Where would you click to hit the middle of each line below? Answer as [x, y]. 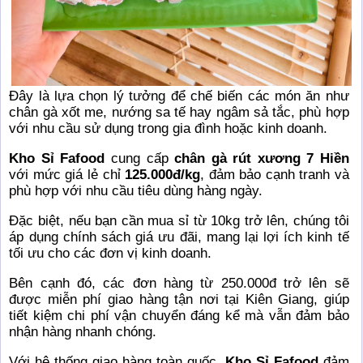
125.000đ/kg [163, 174]
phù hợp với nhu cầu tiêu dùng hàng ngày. [136, 190]
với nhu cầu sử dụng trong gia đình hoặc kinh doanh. [169, 128]
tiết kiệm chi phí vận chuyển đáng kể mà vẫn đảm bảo [179, 315]
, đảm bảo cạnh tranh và [275, 174]
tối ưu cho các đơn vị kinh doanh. [111, 253]
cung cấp [140, 158]
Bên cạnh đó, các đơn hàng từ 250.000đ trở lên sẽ [179, 283]
